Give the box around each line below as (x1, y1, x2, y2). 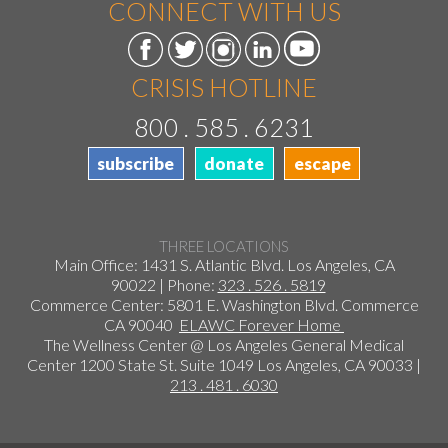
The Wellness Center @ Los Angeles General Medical (44, 334, 404, 354)
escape (293, 153, 351, 175)
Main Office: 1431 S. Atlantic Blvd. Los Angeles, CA (53, 254, 395, 274)
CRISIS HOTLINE (131, 72, 317, 103)
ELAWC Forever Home (179, 314, 344, 334)
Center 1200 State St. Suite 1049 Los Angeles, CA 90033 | (27, 354, 421, 374)
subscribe (97, 153, 175, 175)
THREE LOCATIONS (159, 236, 289, 255)
